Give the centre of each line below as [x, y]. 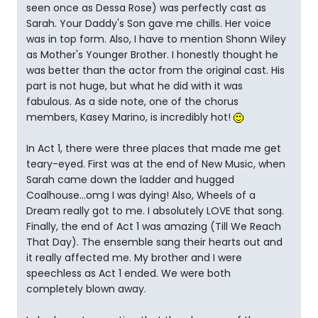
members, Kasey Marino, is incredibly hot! [130, 117]
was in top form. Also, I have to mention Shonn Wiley [156, 39]
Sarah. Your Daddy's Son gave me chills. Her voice [149, 23]
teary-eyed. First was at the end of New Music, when [156, 164]
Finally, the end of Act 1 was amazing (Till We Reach [154, 226]
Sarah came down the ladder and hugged [130, 180]
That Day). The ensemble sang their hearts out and [154, 242]
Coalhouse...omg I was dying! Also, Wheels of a [141, 195]
